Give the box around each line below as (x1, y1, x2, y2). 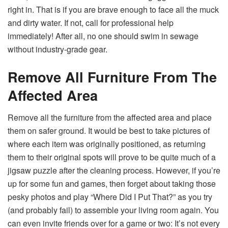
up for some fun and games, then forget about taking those (8, 178, 216, 190)
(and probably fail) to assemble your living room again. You (8, 204, 219, 216)
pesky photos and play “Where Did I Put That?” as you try (8, 191, 212, 203)
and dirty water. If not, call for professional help (8, 17, 174, 29)
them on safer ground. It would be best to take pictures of (8, 125, 210, 137)
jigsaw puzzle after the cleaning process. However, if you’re (8, 164, 220, 177)
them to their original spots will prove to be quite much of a (8, 151, 216, 163)
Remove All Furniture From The (8, 66, 217, 87)
